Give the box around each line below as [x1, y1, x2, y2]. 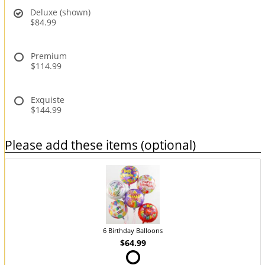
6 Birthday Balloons [103, 226, 163, 235]
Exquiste [31, 93, 64, 105]
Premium [31, 50, 67, 62]
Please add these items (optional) [5, 136, 196, 153]
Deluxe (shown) [30, 6, 91, 18]
